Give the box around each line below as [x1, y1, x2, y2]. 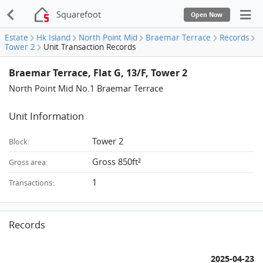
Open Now [191, 10, 223, 19]
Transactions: [9, 178, 55, 188]
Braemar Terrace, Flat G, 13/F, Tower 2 [9, 65, 188, 79]
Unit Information [9, 109, 85, 123]
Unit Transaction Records [43, 42, 136, 53]
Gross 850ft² [92, 156, 141, 168]
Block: [9, 137, 30, 147]
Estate [5, 32, 28, 43]
